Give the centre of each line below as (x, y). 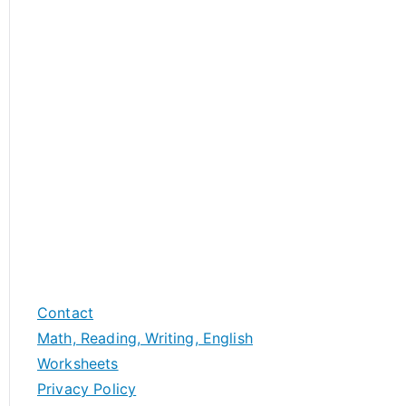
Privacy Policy (87, 389)
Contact (66, 313)
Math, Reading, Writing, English (145, 338)
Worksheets (78, 363)
